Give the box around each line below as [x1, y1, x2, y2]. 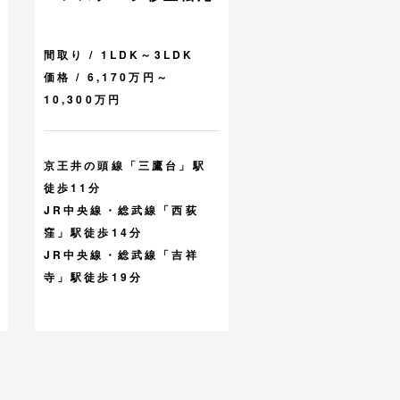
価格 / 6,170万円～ [43, 69, 171, 86]
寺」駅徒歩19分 [43, 269, 144, 286]
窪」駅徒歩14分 [43, 224, 144, 241]
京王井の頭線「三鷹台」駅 [43, 157, 206, 174]
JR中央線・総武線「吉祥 [43, 246, 199, 263]
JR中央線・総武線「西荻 [43, 202, 199, 219]
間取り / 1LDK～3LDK [43, 46, 195, 63]
